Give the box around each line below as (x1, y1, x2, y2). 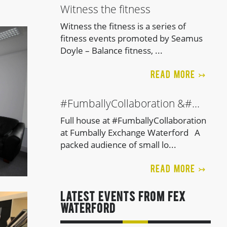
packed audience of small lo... (60, 139, 176, 150)
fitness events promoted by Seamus (60, 32, 203, 44)
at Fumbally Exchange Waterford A (60, 127, 200, 138)
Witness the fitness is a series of (60, 20, 186, 32)
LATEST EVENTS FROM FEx (60, 193, 185, 203)
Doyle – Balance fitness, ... (60, 45, 163, 56)
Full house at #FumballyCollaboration (60, 115, 206, 126)
